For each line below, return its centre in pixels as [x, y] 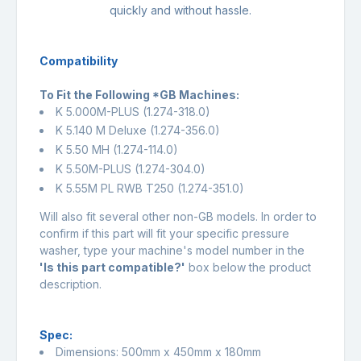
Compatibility [79, 60]
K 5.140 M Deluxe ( [105, 131]
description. [71, 284]
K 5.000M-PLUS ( [101, 111]
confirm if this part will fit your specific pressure [164, 233]
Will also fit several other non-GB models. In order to [178, 216]
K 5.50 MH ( [86, 150]
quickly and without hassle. [180, 10]
